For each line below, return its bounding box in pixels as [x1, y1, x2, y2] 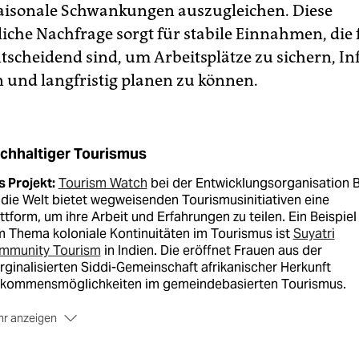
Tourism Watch [58, 175, 147, 192]
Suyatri [292, 225, 335, 242]
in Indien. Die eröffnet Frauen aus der [100, 242, 322, 259]
